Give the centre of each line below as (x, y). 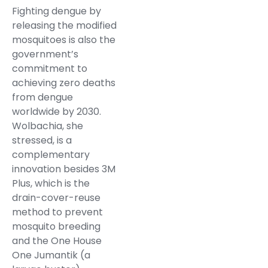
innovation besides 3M (64, 169)
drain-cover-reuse (56, 198)
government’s (45, 54)
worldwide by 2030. (57, 112)
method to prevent (57, 212)
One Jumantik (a (51, 255)
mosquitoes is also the (64, 40)
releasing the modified (64, 26)
